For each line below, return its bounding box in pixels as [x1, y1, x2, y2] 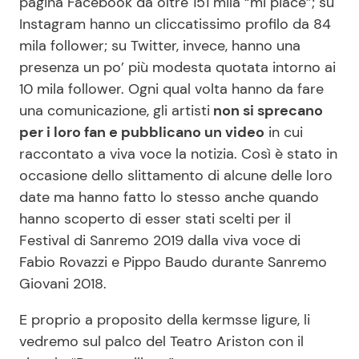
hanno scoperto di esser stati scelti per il [19, 209, 291, 229]
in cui [264, 123, 303, 143]
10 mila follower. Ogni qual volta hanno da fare [19, 79, 324, 99]
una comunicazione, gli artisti [19, 101, 210, 121]
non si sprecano [210, 101, 323, 121]
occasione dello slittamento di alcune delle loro [19, 166, 333, 186]
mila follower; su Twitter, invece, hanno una [19, 36, 301, 56]
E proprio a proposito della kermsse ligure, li [19, 310, 310, 330]
